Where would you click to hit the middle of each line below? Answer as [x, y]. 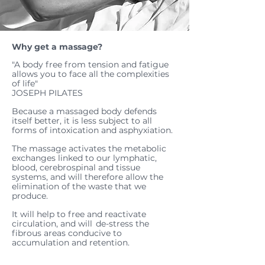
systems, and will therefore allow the [88, 177]
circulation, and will [52, 224]
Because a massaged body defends [84, 111]
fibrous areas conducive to [67, 233]
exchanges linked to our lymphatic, [84, 158]
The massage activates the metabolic [89, 148]
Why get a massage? [57, 47]
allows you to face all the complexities [91, 74]
